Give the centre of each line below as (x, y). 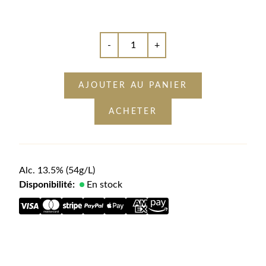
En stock (104, 184)
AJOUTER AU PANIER (133, 85)
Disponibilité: (47, 184)
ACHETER (133, 111)
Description (43, 260)
